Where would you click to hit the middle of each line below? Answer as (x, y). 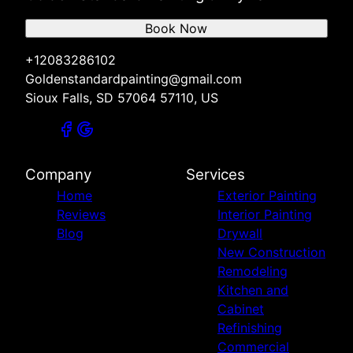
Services (216, 175)
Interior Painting (265, 215)
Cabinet (241, 309)
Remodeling (253, 271)
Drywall (240, 234)
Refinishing (250, 328)
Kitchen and (253, 290)
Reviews (81, 215)
